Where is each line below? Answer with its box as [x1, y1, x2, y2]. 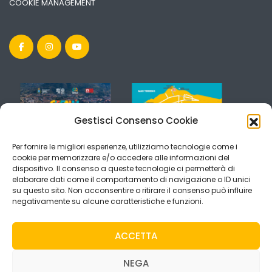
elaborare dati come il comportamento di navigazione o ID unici [12, 174, 251, 185]
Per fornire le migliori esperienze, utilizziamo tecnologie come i [12, 141, 237, 152]
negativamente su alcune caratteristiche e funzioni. [12, 196, 203, 206]
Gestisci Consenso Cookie [74, 114, 198, 127]
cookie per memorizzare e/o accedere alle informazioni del [12, 152, 229, 163]
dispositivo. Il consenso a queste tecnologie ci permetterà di [12, 163, 235, 174]
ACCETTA [115, 229, 157, 242]
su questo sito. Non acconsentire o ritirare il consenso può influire [12, 185, 252, 195]
